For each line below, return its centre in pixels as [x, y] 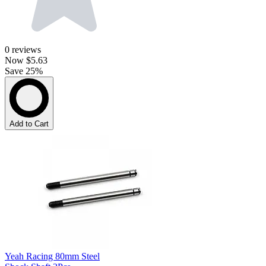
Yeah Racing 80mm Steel [52, 256]
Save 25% [24, 71]
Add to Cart [29, 124]
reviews [26, 50]
